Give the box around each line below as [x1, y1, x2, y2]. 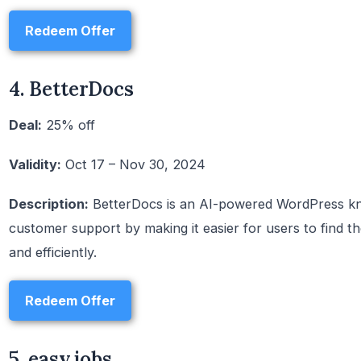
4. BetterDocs [9, 77, 134, 102]
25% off [42, 117, 95, 134]
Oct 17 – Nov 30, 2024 [61, 156, 205, 173]
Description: [9, 196, 89, 213]
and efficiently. [9, 244, 97, 261]
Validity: [9, 156, 61, 173]
